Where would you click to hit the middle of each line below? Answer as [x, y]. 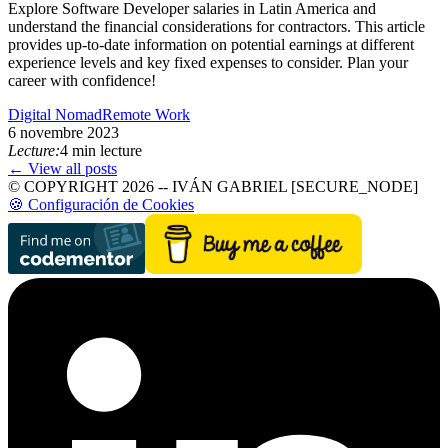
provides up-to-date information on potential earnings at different [211, 45]
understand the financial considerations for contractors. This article [216, 27]
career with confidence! [82, 81]
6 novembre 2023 [63, 133]
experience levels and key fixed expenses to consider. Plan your [208, 63]
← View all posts [62, 169]
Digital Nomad [55, 115]
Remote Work [146, 115]
